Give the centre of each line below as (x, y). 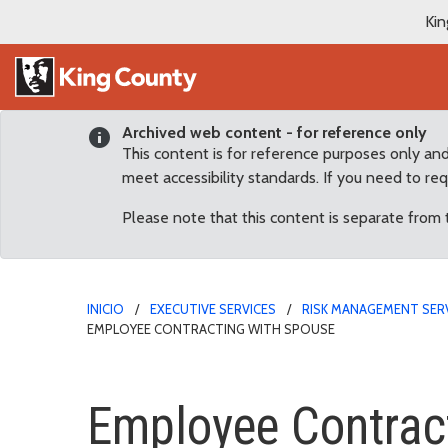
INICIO (105, 308)
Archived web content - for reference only (274, 132)
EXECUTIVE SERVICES (213, 308)
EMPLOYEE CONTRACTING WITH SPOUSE (211, 328)
